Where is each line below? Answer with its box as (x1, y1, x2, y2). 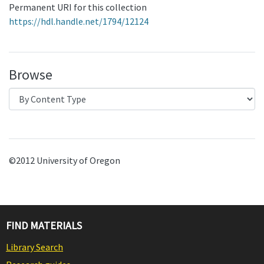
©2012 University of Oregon (9, 154, 120, 166)
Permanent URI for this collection (9, 1, 147, 13)
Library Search (6, 241, 63, 253)
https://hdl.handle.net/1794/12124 (9, 15, 148, 27)
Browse (9, 66, 52, 83)
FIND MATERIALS (6, 219, 82, 232)
